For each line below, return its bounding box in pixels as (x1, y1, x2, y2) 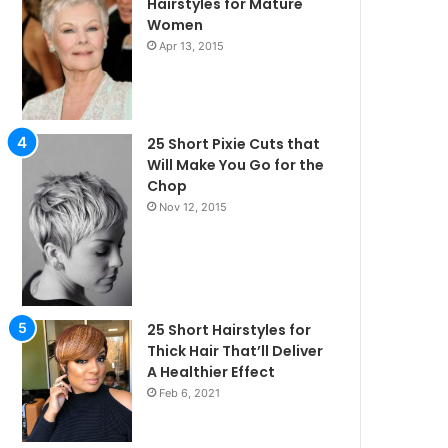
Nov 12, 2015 (159, 199, 228, 214)
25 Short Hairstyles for (147, 319, 312, 340)
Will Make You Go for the (147, 154, 325, 175)
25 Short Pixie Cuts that (147, 133, 321, 154)
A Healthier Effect (147, 361, 276, 382)
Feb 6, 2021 (159, 385, 221, 400)
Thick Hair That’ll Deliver (147, 340, 324, 361)
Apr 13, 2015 (159, 39, 225, 54)
